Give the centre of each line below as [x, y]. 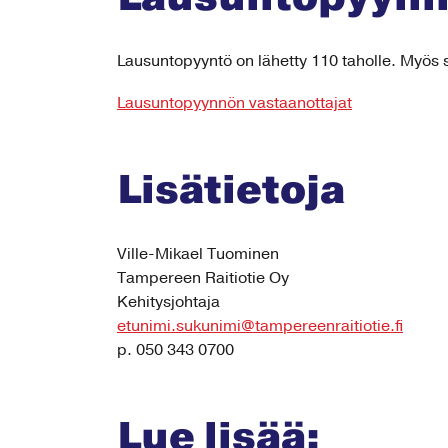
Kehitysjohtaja [168, 302]
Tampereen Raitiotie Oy [203, 278]
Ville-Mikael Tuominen [198, 254]
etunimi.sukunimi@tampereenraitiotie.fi [260, 326]
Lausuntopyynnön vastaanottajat [234, 103]
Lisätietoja [231, 190]
